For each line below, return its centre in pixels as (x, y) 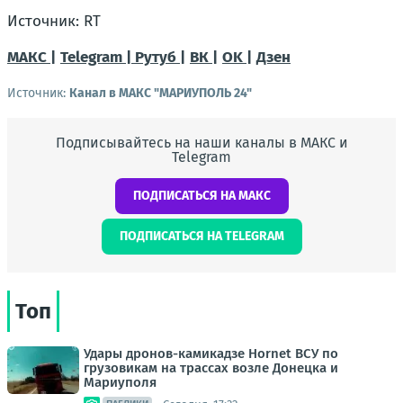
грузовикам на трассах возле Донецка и (211, 368)
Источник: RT (54, 21)
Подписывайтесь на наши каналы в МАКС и (201, 143)
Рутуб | (160, 57)
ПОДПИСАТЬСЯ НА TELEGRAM (201, 236)
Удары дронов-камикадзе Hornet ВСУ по (211, 354)
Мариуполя (120, 382)
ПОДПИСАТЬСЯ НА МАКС (201, 196)
